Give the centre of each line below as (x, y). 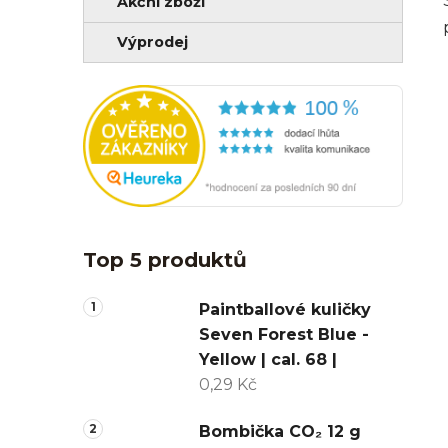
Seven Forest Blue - (284, 335)
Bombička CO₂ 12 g (280, 432)
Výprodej (152, 41)
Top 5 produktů (165, 260)
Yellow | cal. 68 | (268, 360)
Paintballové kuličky (285, 310)
